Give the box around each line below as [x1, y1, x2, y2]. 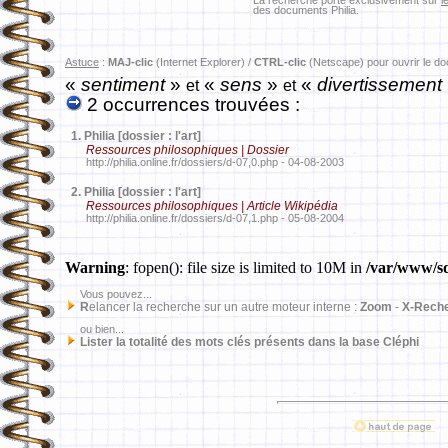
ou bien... [65, 323, 124, 335]
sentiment [81, 74, 170, 95]
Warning [65, 259, 125, 276]
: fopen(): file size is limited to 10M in [125, 259, 366, 276]
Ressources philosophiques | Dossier [86, 143, 290, 157]
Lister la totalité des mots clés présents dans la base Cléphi [80, 335, 419, 349]
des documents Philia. [253, 4, 359, 16]
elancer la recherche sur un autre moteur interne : [89, 300, 360, 314]
